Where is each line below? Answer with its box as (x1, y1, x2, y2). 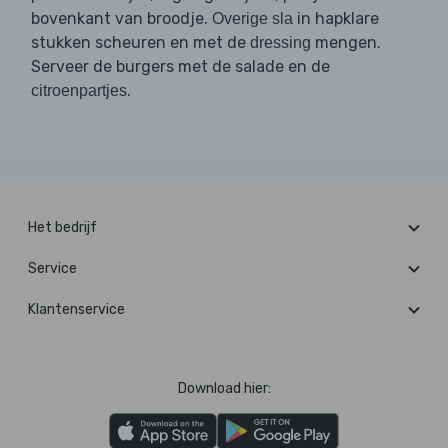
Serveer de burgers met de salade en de (31, 57, 330, 77)
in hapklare (293, 9, 379, 29)
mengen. (311, 33, 381, 53)
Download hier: (177, 380, 271, 398)
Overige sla (212, 10, 293, 28)
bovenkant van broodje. (31, 9, 212, 29)
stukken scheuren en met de (31, 33, 250, 53)
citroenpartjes (31, 82, 127, 100)
